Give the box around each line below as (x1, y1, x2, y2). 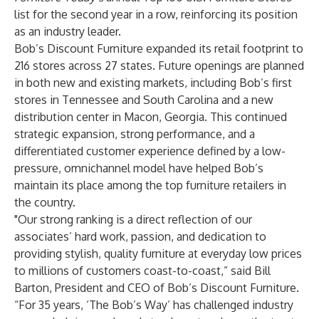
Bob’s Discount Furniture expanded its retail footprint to (14, 41, 303, 56)
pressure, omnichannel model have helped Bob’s (14, 161, 263, 175)
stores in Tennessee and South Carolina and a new (14, 93, 273, 107)
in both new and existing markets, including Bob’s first (14, 75, 292, 90)
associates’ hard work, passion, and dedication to (14, 229, 266, 244)
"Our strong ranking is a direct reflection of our (14, 212, 252, 226)
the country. (14, 195, 75, 209)
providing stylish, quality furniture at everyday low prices (14, 246, 302, 261)
